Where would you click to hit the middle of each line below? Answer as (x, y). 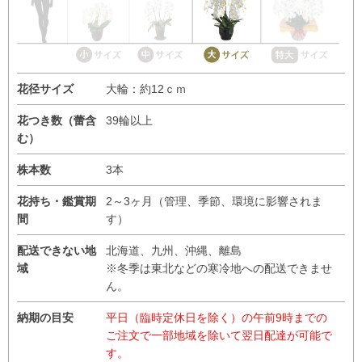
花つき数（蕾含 (57, 120)
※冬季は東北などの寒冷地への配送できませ (219, 268)
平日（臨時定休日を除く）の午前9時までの (217, 317)
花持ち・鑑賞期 (57, 201)
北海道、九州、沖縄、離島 (174, 250)
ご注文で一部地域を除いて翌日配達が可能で (219, 335)
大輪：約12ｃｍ (146, 88)
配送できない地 (57, 250)
